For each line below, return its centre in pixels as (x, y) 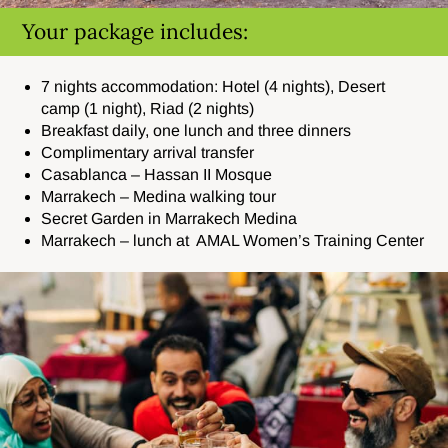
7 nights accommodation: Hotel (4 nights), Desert (213, 86)
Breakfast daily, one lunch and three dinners (196, 130)
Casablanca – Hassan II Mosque (157, 174)
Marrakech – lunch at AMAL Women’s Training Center (233, 240)
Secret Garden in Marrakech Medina (169, 218)
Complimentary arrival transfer (148, 152)
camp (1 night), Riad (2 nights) (148, 108)
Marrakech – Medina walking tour (159, 196)
